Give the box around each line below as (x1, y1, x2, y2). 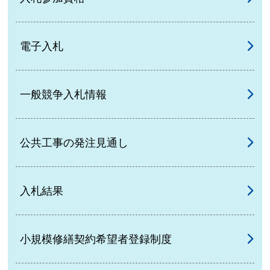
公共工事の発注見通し (19, 137, 128, 149)
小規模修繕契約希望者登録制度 (19, 233, 172, 246)
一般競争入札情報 (19, 89, 107, 101)
